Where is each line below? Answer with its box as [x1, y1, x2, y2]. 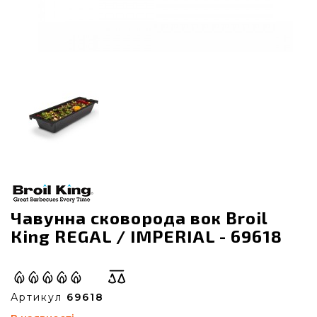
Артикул [11, 291, 67, 304]
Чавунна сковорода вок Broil [11, 207, 267, 228]
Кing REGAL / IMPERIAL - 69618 [11, 226, 282, 246]
